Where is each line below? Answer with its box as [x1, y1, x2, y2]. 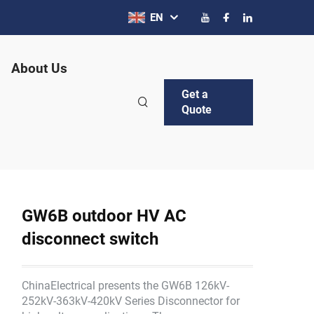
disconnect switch [22, 229, 158, 249]
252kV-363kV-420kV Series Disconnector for [22, 294, 240, 308]
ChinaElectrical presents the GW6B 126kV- [22, 279, 229, 292]
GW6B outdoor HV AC [22, 206, 186, 226]
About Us [11, 60, 67, 76]
